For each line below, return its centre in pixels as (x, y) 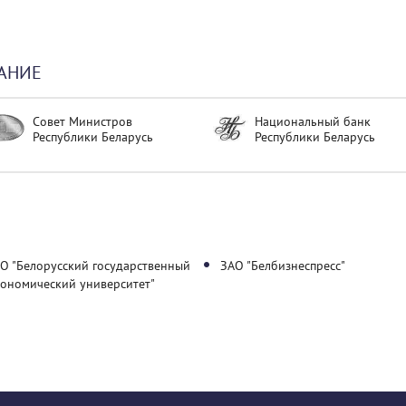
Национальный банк (313, 121)
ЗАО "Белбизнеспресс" (283, 266)
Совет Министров (82, 121)
